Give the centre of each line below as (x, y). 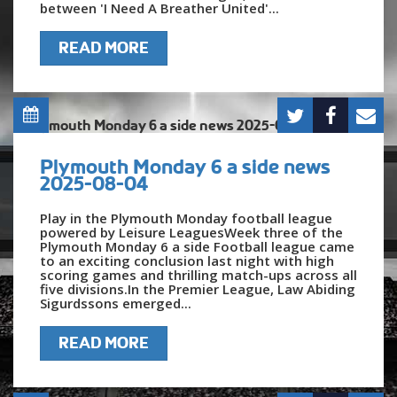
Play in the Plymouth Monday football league (186, 218)
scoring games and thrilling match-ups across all (198, 274)
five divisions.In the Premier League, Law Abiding (198, 288)
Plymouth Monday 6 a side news (185, 166)
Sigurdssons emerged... (116, 303)
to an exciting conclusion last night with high (187, 260)
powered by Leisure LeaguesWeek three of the (191, 232)
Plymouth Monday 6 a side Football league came (197, 246)
